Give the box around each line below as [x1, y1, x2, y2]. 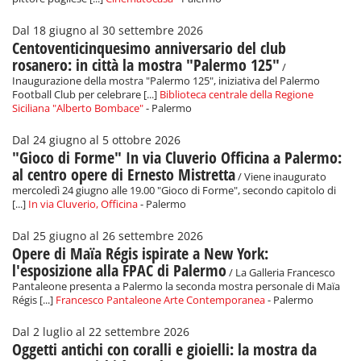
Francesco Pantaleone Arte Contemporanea [56, 293, 265, 308]
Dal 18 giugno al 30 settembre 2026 [12, 23, 203, 39]
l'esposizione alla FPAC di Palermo [12, 259, 226, 282]
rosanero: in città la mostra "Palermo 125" [12, 54, 280, 77]
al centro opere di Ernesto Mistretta [12, 164, 235, 186]
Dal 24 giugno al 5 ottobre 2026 [12, 133, 180, 148]
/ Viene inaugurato [235, 170, 326, 185]
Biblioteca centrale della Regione [160, 88, 313, 102]
